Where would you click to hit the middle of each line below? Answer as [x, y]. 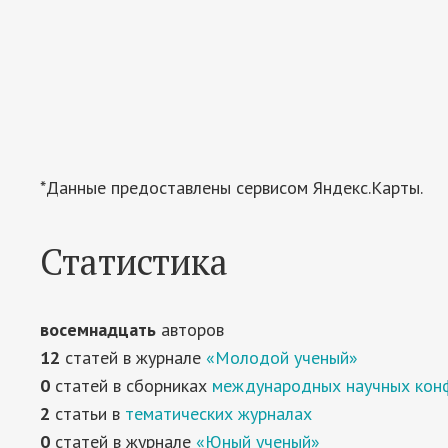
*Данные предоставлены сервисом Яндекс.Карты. [231, 187]
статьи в [87, 413]
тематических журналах [218, 413]
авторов [190, 329]
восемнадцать [98, 329]
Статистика [134, 261]
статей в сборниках [131, 385]
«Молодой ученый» [282, 357]
